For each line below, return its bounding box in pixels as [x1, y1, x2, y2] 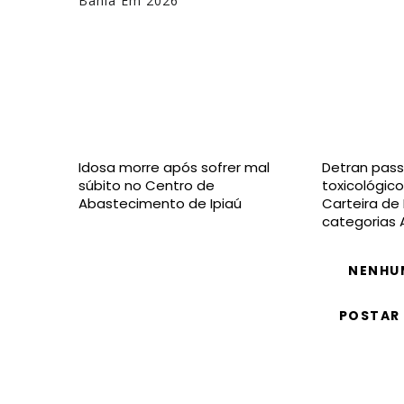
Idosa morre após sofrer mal [78, 158, 270, 177]
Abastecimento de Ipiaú [78, 194, 242, 213]
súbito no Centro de [78, 176, 215, 195]
